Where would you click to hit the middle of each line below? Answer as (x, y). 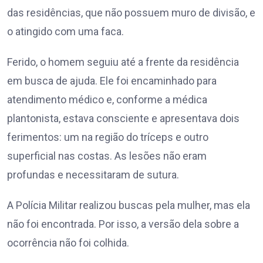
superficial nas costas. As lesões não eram (107, 156)
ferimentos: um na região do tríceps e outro (108, 137)
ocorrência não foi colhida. (68, 243)
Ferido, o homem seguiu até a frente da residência (123, 62)
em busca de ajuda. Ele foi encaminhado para (112, 81)
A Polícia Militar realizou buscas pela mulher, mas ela (129, 205)
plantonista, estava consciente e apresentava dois (123, 119)
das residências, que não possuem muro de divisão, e (131, 13)
